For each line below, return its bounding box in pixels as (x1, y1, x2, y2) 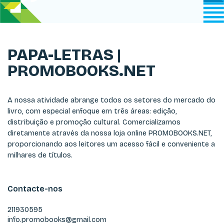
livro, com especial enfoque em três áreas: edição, (7, 107, 177, 115)
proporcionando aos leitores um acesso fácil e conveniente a (7, 140, 215, 148)
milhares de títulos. (7, 151, 72, 159)
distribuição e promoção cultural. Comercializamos (7, 118, 180, 126)
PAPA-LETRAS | (7, 45, 121, 64)
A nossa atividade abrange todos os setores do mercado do (7, 96, 215, 104)
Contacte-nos (7, 184, 62, 193)
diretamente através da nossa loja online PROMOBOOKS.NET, (7, 129, 212, 137)
